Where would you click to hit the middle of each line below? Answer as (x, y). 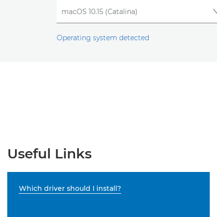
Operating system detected (103, 38)
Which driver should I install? (70, 189)
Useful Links (49, 154)
